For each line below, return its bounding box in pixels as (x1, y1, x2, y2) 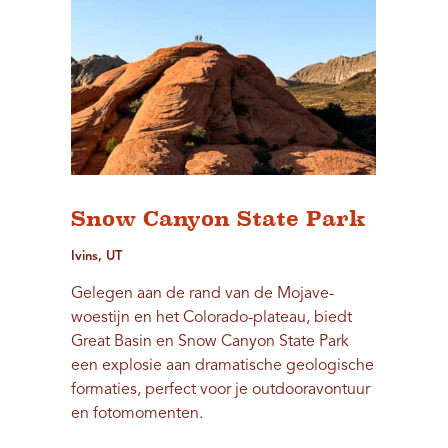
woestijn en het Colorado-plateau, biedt (71, 310, 353, 327)
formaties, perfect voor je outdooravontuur (71, 382, 371, 399)
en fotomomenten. (71, 406, 204, 423)
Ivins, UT (71, 250, 123, 264)
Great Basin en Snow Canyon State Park (71, 334, 350, 351)
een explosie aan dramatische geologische (71, 358, 375, 375)
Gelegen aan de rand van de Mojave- (71, 286, 335, 303)
